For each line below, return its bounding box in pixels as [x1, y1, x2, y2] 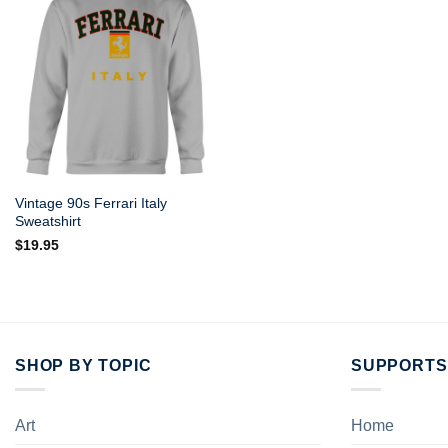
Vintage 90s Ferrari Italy [14, 194, 167, 211]
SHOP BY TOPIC [15, 356, 152, 374]
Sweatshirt [14, 212, 81, 229]
